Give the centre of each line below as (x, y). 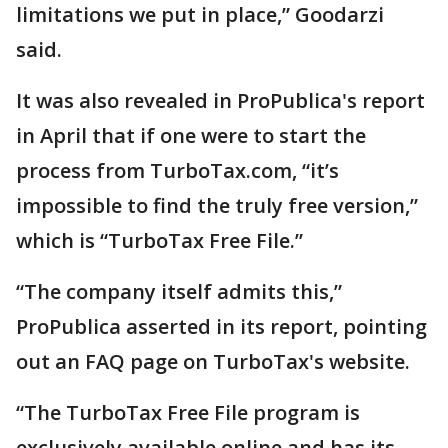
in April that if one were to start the (191, 135)
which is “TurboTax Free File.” (162, 240)
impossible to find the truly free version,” (217, 205)
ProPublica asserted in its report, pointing (221, 326)
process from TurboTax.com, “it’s (177, 170)
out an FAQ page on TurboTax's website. (215, 361)
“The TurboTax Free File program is (188, 412)
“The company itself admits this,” (179, 291)
